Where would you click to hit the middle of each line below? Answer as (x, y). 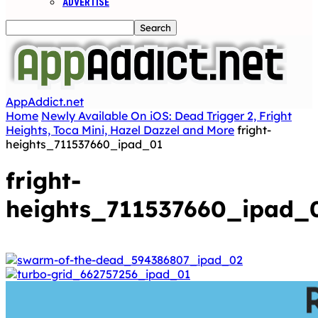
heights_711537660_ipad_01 (84, 144)
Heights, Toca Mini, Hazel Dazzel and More (120, 130)
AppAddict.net (45, 102)
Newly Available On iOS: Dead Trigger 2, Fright (166, 116)
